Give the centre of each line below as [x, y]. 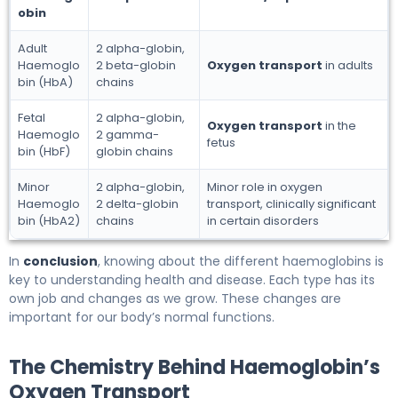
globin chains [135, 151]
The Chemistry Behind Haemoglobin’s [195, 367]
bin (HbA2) [49, 220]
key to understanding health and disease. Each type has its [192, 279]
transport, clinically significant [291, 203]
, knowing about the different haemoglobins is [241, 261]
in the [339, 125]
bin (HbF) [44, 151]
